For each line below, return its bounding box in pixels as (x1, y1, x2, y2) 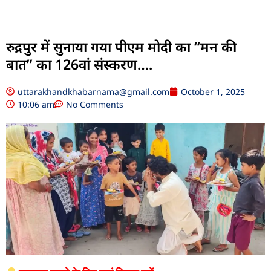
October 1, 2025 (181, 85, 245, 97)
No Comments (66, 98, 123, 110)
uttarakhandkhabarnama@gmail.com (18, 85, 169, 97)
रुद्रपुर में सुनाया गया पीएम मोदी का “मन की (6, 36, 237, 56)
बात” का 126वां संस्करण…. (6, 54, 152, 74)
